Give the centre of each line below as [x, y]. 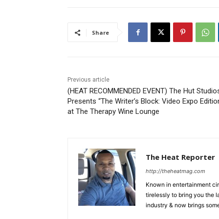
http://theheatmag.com [175, 171]
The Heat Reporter [180, 157]
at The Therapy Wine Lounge [113, 112]
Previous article [88, 80]
